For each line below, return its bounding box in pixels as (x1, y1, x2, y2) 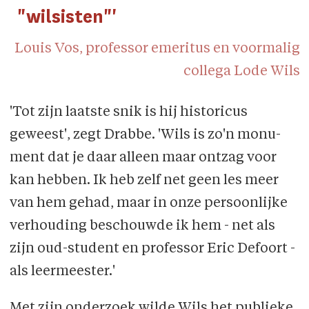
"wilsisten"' (17, 5, 117, 28)
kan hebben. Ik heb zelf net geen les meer (9, 173, 279, 188)
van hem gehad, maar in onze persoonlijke (9, 196, 288, 210)
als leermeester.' (9, 264, 115, 279)
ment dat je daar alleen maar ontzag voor (9, 150, 277, 165)
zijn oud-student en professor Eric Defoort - (9, 241, 295, 256)
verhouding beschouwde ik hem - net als (9, 219, 275, 233)
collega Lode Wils (183, 64, 300, 79)
